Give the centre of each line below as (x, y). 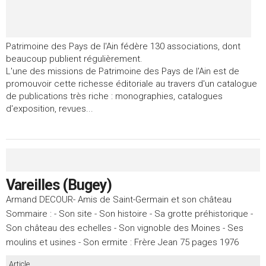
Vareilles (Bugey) (59, 185)
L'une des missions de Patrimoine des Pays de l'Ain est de (123, 72)
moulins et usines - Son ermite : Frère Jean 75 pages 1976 (122, 243)
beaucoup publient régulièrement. (74, 59)
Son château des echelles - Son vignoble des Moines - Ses (125, 228)
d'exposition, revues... (50, 109)
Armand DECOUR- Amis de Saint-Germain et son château (119, 200)
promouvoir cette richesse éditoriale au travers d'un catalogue (132, 84)
